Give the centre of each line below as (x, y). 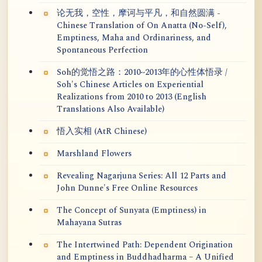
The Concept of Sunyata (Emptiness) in (132, 211)
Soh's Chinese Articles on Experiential (130, 85)
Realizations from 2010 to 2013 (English (132, 97)
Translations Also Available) (111, 109)
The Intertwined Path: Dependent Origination (145, 245)
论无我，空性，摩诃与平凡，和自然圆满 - (139, 13)
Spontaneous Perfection (102, 50)
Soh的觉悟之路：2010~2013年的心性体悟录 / (142, 73)
